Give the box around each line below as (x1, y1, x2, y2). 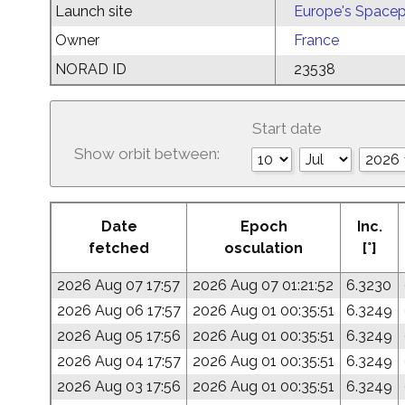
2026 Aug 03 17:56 (57, 378, 181, 395)
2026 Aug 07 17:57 (57, 277, 180, 294)
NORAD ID (55, 61, 127, 78)
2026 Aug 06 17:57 (57, 302, 181, 319)
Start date (252, 119, 322, 137)
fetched (89, 240, 149, 257)
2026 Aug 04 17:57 (57, 353, 181, 370)
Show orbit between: (74, 145, 220, 163)
